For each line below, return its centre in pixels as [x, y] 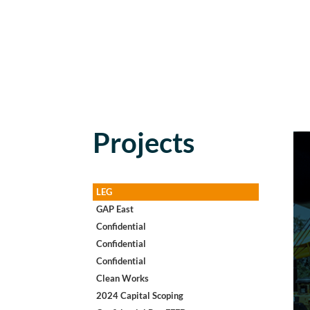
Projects [144, 142]
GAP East [115, 209]
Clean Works [123, 279]
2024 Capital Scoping [140, 296]
